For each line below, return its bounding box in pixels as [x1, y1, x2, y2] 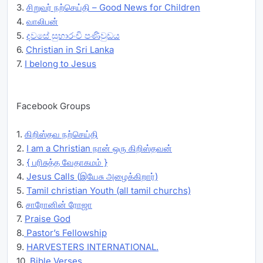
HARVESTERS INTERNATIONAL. [26, 241, 159, 252]
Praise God [25, 213, 70, 224]
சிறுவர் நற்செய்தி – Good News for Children [26, 1, 200, 13]
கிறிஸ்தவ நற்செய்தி [25, 128, 98, 140]
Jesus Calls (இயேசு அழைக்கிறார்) [26, 170, 158, 182]
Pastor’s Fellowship [24, 227, 107, 238]
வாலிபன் [26, 15, 58, 27]
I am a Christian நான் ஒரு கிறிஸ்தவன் [26, 142, 172, 154]
